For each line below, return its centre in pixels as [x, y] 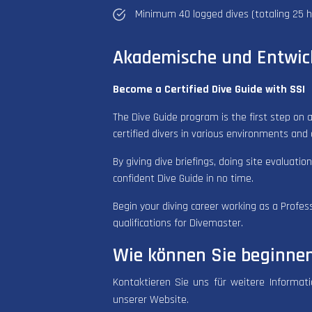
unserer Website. [150, 299]
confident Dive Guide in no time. [183, 178]
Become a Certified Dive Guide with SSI [209, 89]
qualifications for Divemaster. [178, 223]
